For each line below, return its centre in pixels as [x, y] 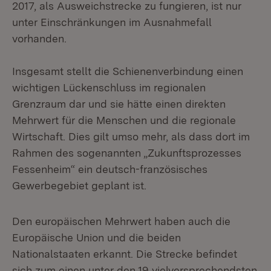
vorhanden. [39, 38]
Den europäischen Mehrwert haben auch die [121, 221]
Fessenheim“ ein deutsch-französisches [110, 169]
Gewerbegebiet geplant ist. [79, 185]
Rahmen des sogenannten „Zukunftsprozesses [127, 153]
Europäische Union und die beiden [96, 237]
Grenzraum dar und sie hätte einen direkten [119, 104]
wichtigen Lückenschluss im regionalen [109, 87]
